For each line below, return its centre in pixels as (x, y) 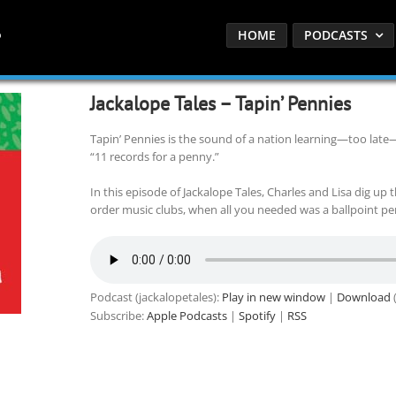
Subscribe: (118, 316)
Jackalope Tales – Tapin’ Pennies (220, 103)
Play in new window (273, 297)
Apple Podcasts (187, 316)
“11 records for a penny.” (154, 156)
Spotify (257, 316)
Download (363, 297)
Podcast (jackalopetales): (156, 297)
